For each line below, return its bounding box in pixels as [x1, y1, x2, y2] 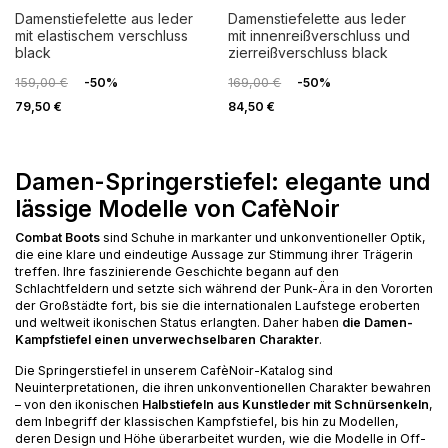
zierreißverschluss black [228, 44, 389, 62]
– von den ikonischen [15, 397, 142, 413]
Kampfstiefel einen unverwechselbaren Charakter [15, 332, 319, 348]
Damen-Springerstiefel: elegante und [15, 168, 430, 196]
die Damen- [342, 315, 413, 331]
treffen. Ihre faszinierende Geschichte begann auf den [15, 264, 339, 280]
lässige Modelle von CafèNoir [15, 195, 340, 223]
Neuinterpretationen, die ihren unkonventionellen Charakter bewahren [15, 380, 431, 396]
